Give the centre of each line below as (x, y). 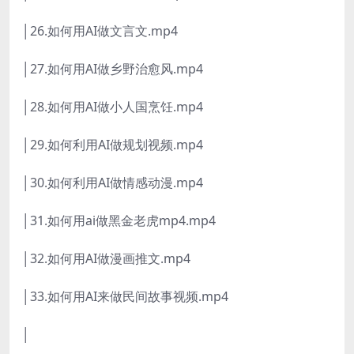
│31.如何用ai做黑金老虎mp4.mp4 (119, 221)
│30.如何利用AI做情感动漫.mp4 (113, 183)
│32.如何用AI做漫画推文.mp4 (106, 259)
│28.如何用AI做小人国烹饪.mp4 (113, 107)
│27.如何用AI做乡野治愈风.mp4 (113, 69)
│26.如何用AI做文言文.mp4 (100, 31)
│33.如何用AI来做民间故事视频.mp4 (125, 297)
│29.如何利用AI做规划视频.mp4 (113, 145)
